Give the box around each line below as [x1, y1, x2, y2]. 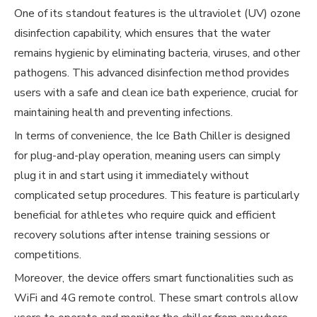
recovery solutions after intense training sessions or [14, 227, 270, 243]
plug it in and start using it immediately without [14, 168, 249, 183]
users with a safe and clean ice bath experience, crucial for [14, 85, 298, 100]
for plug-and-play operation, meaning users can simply [14, 148, 280, 163]
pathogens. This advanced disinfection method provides [14, 65, 289, 81]
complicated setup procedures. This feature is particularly [14, 188, 299, 203]
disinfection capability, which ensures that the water [14, 25, 270, 41]
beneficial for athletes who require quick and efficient [14, 207, 276, 223]
